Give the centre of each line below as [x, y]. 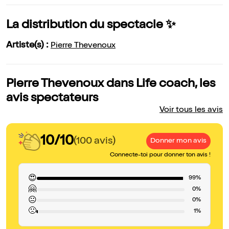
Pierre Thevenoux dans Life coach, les [111, 85]
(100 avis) [95, 141]
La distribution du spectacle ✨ [91, 26]
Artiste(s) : [28, 46]
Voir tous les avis [191, 111]
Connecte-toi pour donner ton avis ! [160, 156]
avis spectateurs [52, 99]
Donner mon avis [178, 141]
